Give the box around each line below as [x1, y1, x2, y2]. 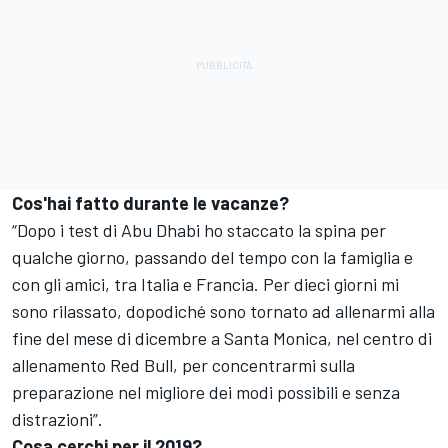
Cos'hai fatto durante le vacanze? [12, 192, 289, 215]
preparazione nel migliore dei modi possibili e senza [12, 381, 400, 404]
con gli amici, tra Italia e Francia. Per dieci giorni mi [12, 273, 399, 296]
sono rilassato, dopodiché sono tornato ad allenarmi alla [12, 300, 435, 323]
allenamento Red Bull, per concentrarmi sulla [12, 354, 355, 377]
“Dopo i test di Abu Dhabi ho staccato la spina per [12, 219, 386, 242]
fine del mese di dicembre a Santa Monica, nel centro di [12, 327, 432, 350]
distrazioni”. [12, 408, 103, 431]
